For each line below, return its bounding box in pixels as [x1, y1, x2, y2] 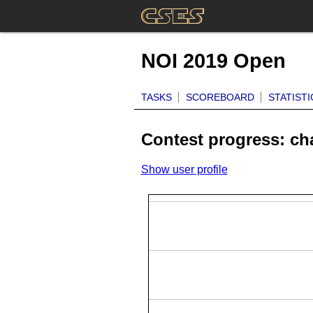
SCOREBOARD [185, 91, 254, 103]
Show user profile [140, 163, 228, 175]
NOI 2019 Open [140, 50, 286, 73]
